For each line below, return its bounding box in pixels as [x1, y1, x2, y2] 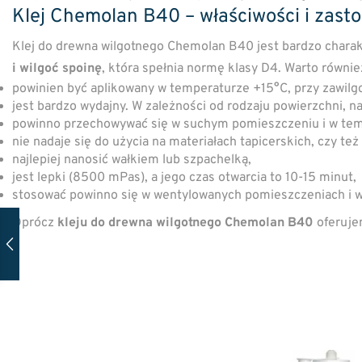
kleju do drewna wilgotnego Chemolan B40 [57, 214, 314, 231]
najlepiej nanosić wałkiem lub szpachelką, [12, 151, 251, 168]
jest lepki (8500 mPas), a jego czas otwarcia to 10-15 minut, [12, 169, 356, 186]
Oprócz [12, 214, 57, 231]
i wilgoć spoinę [12, 60, 102, 77]
